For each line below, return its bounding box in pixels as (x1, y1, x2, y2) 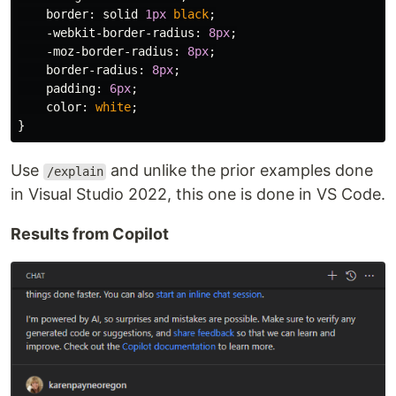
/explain (46, 164, 103, 179)
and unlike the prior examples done (106, 161, 374, 180)
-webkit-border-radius (46, 26, 194, 41)
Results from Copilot (11, 225, 169, 244)
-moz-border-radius (46, 44, 173, 59)
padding (46, 81, 95, 96)
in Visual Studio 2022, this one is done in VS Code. (11, 185, 385, 204)
